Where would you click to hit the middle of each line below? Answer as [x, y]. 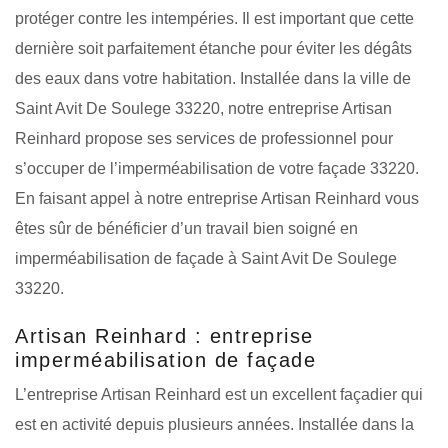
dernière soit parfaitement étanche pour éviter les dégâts [213, 48]
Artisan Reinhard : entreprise [164, 335]
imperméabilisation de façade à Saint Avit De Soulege [206, 258]
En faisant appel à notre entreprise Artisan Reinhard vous [217, 198]
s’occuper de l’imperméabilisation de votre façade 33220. [217, 168]
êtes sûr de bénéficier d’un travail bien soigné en [186, 228]
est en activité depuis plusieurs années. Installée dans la [214, 424]
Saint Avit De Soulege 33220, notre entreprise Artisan [203, 108]
